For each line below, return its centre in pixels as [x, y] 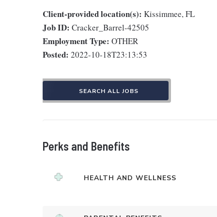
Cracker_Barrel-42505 [110, 27]
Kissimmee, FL [169, 14]
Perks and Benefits [86, 146]
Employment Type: [76, 41]
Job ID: [56, 27]
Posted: [56, 54]
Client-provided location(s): [92, 14]
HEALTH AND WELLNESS [130, 178]
